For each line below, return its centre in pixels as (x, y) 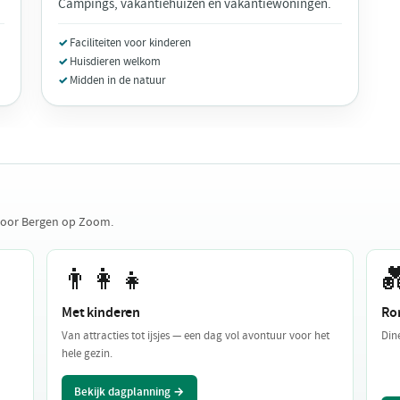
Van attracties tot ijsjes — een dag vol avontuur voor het (196, 335)
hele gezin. (87, 353)
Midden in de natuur (118, 79)
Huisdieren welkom (116, 61)
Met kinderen (101, 312)
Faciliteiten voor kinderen (131, 42)
